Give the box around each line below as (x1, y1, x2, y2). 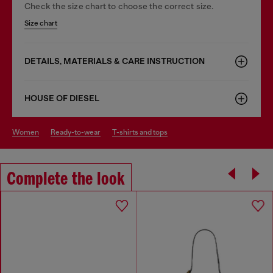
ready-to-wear (55, 127, 101, 136)
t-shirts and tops (116, 127, 168, 136)
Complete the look (7, 169, 125, 190)
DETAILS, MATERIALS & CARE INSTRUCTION (24, 55, 205, 66)
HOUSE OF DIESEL (24, 93, 99, 104)
